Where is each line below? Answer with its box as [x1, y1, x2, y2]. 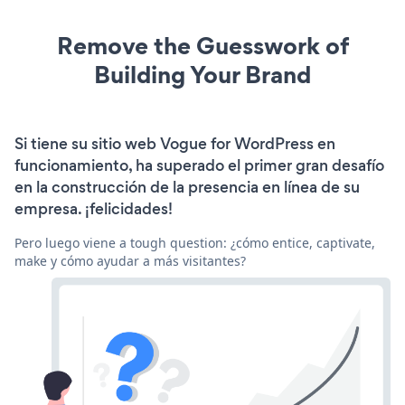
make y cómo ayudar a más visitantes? [14, 252, 246, 270]
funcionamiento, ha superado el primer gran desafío [14, 155, 384, 177]
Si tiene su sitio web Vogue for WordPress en [14, 133, 335, 155]
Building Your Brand [94, 58, 311, 92]
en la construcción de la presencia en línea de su [14, 176, 360, 199]
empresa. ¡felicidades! [14, 198, 173, 221]
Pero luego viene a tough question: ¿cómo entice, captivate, [14, 234, 375, 252]
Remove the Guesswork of [56, 29, 349, 63]
